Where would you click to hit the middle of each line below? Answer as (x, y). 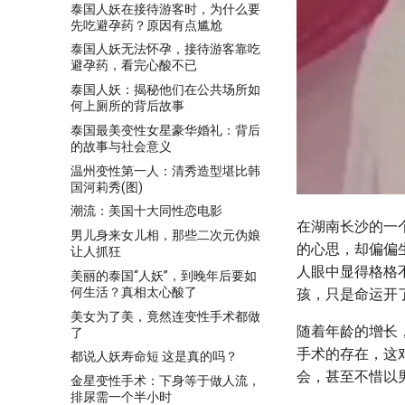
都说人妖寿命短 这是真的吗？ (154, 357)
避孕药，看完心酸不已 (134, 66)
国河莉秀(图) (107, 187)
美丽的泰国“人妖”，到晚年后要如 (164, 275)
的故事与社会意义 (121, 146)
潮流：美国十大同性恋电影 (146, 211)
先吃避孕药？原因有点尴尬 (146, 25)
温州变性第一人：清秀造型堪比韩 (165, 170)
